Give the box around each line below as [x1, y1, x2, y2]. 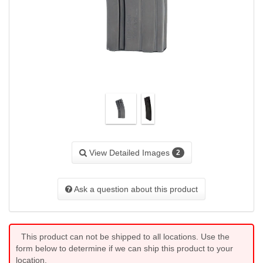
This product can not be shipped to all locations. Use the [21, 232, 230, 242]
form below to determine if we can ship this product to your [16, 244, 233, 254]
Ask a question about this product [72, 184, 198, 194]
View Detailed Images [86, 148, 172, 157]
